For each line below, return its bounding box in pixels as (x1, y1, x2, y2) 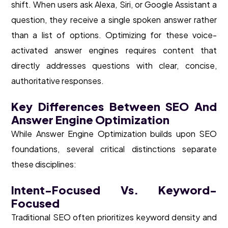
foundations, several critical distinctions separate (11, 144, 217, 155)
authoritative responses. (11, 75, 104, 87)
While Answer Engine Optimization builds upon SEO (11, 128, 217, 139)
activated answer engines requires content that (11, 45, 217, 56)
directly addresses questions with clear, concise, (11, 60, 217, 71)
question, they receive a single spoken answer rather (11, 14, 217, 25)
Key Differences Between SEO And (11, 99, 217, 114)
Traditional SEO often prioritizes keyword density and (11, 212, 217, 223)
